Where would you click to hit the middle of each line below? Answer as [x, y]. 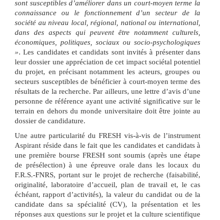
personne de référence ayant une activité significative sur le [108, 101]
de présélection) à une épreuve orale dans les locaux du [108, 165]
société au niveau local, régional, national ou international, [108, 23]
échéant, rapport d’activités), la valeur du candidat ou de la [108, 195]
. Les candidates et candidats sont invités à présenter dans [110, 52]
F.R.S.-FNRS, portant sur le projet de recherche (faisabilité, [108, 175]
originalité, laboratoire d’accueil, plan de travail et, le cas [108, 185]
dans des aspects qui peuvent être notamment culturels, [108, 33]
